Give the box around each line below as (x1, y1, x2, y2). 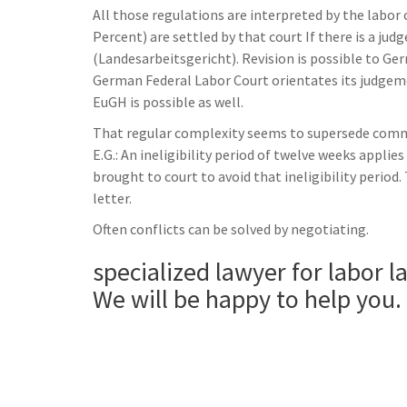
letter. (93, 189, 132, 208)
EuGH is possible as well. (93, 93, 243, 112)
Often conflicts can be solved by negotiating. (93, 220, 369, 239)
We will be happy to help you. (93, 283, 402, 316)
